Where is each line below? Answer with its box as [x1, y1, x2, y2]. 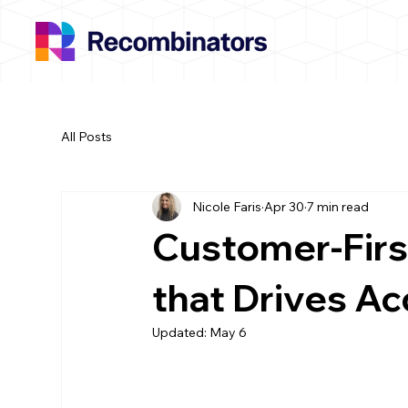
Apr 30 [264, 198, 305, 215]
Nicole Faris [192, 198, 262, 215]
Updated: [152, 324, 210, 341]
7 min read [307, 198, 370, 215]
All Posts [61, 127, 113, 145]
